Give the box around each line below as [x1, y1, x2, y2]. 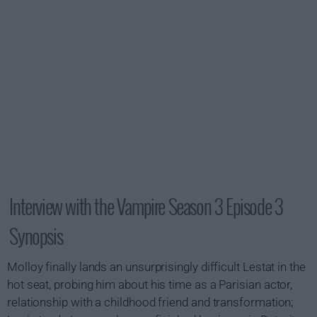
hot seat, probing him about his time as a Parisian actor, [7, 277, 293, 292]
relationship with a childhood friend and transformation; [7, 295, 294, 309]
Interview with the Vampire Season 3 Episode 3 [9, 192, 283, 221]
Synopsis [9, 221, 63, 250]
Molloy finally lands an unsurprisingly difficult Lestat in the [7, 260, 306, 274]
